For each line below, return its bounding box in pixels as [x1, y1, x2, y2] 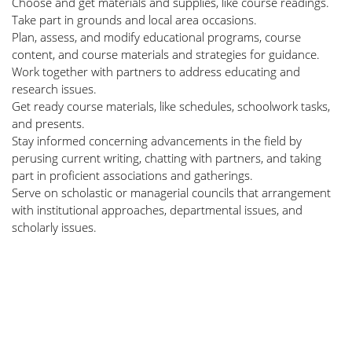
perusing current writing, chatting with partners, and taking [12, 150, 321, 167]
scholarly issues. [12, 219, 97, 236]
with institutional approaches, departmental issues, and [12, 202, 302, 218]
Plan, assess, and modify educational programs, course [12, 29, 301, 46]
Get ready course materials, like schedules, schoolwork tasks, [12, 98, 330, 115]
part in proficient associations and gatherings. [12, 167, 253, 184]
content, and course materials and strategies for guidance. [12, 46, 320, 63]
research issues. [12, 81, 97, 97]
